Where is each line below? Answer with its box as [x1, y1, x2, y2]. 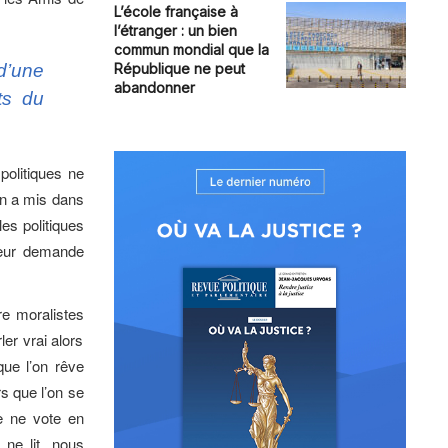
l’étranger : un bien [113, 22, 237, 40]
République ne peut [113, 60, 245, 78]
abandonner [113, 79, 195, 97]
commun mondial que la [113, 41, 269, 59]
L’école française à [113, 3, 238, 21]
